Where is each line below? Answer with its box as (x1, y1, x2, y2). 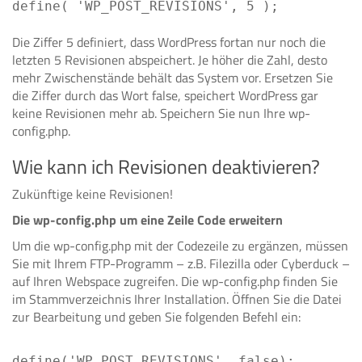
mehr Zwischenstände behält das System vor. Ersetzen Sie (12, 68, 333, 87)
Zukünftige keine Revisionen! (12, 184, 173, 204)
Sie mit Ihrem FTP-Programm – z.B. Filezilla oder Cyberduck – (12, 254, 350, 273)
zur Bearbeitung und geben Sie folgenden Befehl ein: (12, 307, 301, 326)
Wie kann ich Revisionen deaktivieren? (12, 152, 320, 181)
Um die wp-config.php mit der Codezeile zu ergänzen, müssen (12, 236, 348, 255)
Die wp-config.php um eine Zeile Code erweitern (12, 210, 283, 229)
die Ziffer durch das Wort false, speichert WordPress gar (12, 86, 318, 105)
